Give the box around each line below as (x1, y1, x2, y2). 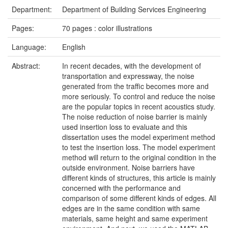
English (62, 42, 85, 52)
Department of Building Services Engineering (62, 4, 206, 14)
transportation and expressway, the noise (62, 71, 194, 81)
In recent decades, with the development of (62, 61, 201, 71)
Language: (12, 42, 48, 52)
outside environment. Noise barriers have (62, 162, 195, 173)
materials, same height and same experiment (62, 213, 208, 223)
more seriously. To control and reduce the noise (62, 91, 215, 101)
